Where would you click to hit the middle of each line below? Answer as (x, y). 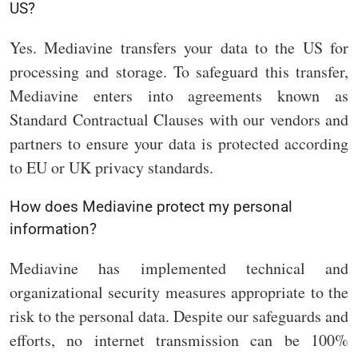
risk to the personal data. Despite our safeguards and (179, 316)
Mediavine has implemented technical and (179, 268)
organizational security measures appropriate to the (179, 292)
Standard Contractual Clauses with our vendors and (179, 119)
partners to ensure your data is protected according (179, 143)
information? (53, 229)
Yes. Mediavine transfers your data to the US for (179, 47)
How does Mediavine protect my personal (151, 206)
